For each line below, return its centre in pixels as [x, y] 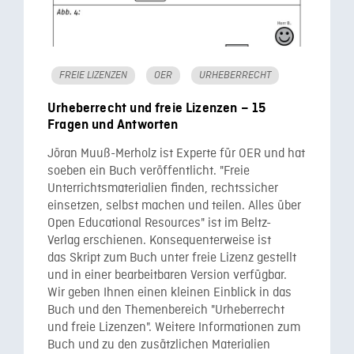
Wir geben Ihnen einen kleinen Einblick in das [169, 293]
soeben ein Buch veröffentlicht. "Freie [149, 171]
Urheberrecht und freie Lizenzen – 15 [157, 108]
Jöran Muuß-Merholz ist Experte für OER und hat [176, 154]
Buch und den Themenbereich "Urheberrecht [166, 310]
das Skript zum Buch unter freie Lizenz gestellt [172, 258]
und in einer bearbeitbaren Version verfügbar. [167, 275]
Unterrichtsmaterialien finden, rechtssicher [163, 188]
